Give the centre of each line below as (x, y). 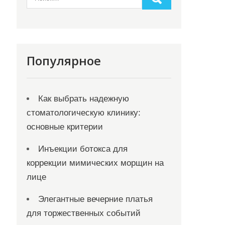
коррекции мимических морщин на (95, 163)
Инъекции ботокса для (83, 149)
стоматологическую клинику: (84, 113)
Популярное (64, 61)
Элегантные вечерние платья (96, 199)
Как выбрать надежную (84, 99)
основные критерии (65, 127)
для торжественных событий (84, 213)
